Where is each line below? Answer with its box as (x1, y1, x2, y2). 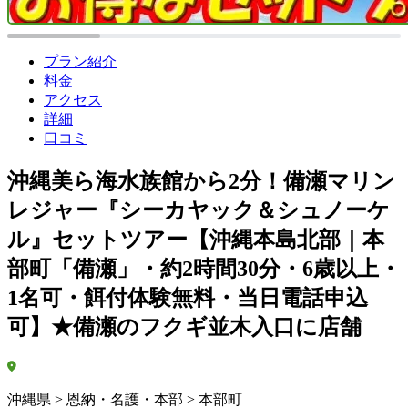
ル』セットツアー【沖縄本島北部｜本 (7, 227, 384, 251)
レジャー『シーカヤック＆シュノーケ (7, 198, 390, 222)
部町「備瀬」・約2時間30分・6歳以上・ (7, 256, 401, 280)
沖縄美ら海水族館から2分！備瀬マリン (7, 168, 395, 193)
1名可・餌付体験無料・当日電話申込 (7, 285, 368, 310)
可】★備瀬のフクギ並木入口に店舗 (7, 314, 362, 339)
